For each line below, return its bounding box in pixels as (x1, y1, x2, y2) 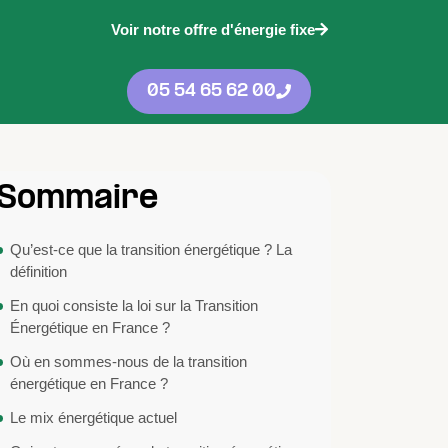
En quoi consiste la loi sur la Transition (10, 297, 258, 314)
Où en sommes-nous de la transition (10, 353, 247, 370)
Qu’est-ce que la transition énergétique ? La (10, 241, 292, 258)
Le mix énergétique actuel (10, 409, 177, 426)
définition (10, 263, 67, 280)
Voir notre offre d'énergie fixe (110, 21, 315, 38)
